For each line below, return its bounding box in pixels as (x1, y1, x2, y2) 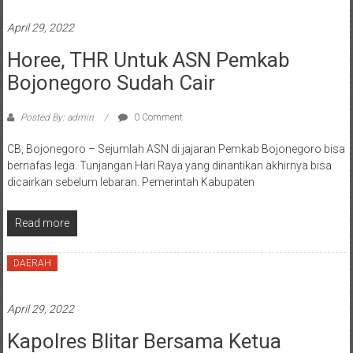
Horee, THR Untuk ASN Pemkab (6, 48, 290, 72)
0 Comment (131, 112, 183, 124)
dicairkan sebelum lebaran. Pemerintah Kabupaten (6, 176, 255, 189)
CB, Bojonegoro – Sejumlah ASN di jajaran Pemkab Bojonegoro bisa (6, 143, 345, 156)
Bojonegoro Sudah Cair (6, 71, 215, 95)
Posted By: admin (17, 112, 96, 124)
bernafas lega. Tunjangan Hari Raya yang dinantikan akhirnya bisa (6, 159, 332, 173)
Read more (14, 217, 69, 230)
